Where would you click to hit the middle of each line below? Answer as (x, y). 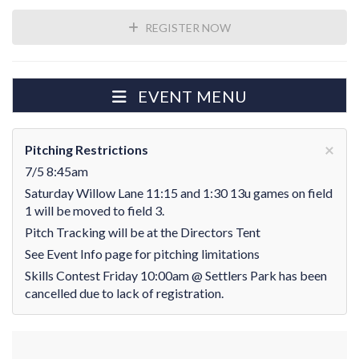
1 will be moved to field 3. (95, 210)
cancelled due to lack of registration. (124, 293)
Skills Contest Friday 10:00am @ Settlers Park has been (176, 275)
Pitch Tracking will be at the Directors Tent (143, 232)
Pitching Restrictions (87, 149)
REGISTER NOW (187, 28)
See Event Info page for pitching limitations (142, 254)
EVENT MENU (193, 96)
